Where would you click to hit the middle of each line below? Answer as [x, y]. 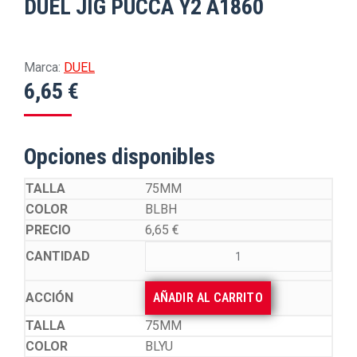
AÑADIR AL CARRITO [208, 298]
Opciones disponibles [120, 157]
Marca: [42, 67]
